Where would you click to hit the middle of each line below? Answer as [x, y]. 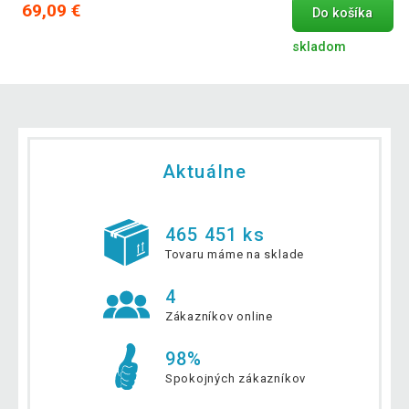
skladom [319, 47]
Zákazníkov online [219, 317]
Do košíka [343, 14]
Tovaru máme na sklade [235, 255]
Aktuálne [204, 171]
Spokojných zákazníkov [236, 379]
